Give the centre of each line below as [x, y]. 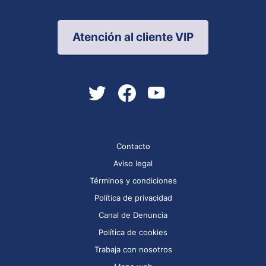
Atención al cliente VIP [133, 37]
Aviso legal [133, 164]
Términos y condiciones [133, 181]
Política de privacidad [133, 198]
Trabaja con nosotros [133, 250]
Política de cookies [133, 232]
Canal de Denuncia [133, 215]
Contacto [133, 146]
